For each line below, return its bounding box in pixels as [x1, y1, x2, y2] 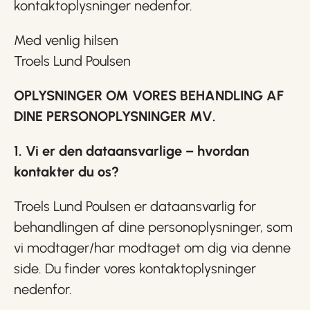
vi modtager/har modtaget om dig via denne [14, 239, 291, 256]
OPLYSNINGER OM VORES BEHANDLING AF [14, 87, 284, 104]
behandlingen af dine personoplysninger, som [14, 219, 293, 235]
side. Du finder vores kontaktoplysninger [14, 260, 256, 277]
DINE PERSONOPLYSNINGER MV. [14, 108, 216, 125]
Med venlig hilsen [14, 32, 118, 48]
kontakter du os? [14, 163, 119, 180]
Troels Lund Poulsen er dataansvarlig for [14, 198, 256, 215]
